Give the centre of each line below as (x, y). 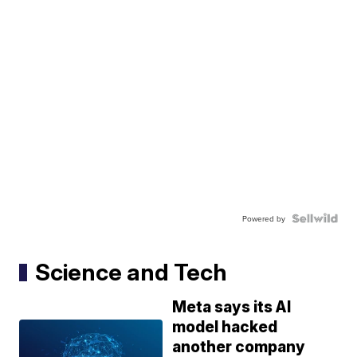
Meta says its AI (232, 308)
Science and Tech (131, 273)
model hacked (225, 328)
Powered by (263, 219)
